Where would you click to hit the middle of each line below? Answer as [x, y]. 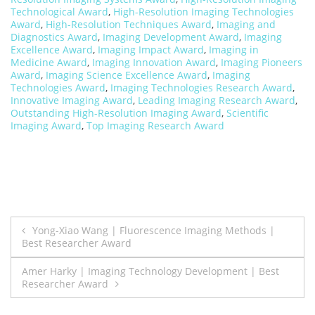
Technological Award [59, 12]
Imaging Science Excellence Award [127, 75]
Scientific [247, 113]
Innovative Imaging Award [72, 101]
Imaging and [246, 25]
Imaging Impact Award [151, 50]
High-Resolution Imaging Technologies [204, 12]
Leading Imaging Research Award [217, 101]
